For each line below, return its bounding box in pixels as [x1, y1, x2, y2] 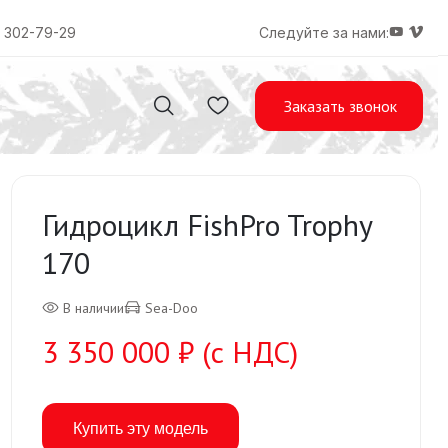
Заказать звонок [284, 95, 397, 116]
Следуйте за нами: [259, 24, 389, 42]
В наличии [63, 299, 124, 317]
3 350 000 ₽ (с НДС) [42, 332, 298, 371]
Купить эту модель [73, 420, 208, 437]
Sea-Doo [145, 299, 198, 317]
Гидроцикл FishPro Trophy [42, 205, 372, 244]
